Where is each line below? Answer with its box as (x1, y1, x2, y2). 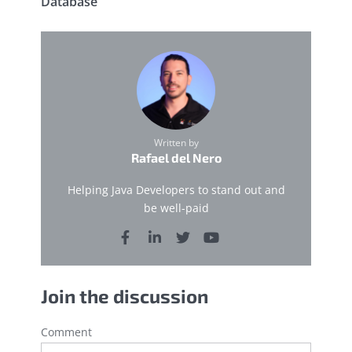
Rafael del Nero (130, 150, 222, 166)
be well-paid (143, 200, 209, 216)
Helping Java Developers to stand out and (67, 182, 285, 198)
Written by (153, 136, 199, 150)
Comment (41, 324, 92, 340)
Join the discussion (41, 284, 208, 308)
